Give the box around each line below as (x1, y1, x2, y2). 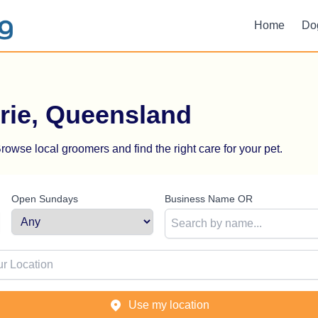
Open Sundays (11, 193, 78, 204)
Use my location (128, 299, 209, 311)
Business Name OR (165, 193, 253, 204)
